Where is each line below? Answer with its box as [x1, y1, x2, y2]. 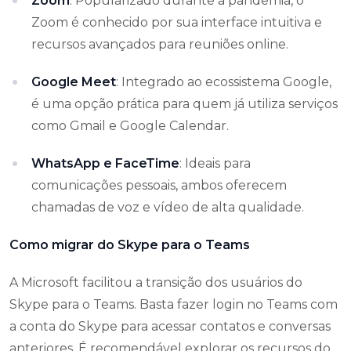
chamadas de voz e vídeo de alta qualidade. [31, 199, 304, 215]
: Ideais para [179, 155, 251, 171]
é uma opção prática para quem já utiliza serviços [31, 96, 338, 111]
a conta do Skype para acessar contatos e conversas [9, 318, 331, 334]
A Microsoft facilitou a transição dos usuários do [9, 274, 302, 290]
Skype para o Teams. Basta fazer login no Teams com [9, 296, 338, 312]
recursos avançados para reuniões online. [31, 36, 288, 52]
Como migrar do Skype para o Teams [9, 237, 250, 252]
